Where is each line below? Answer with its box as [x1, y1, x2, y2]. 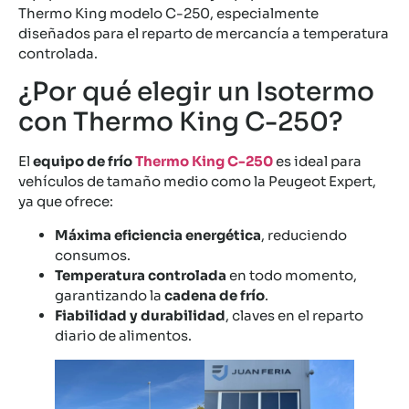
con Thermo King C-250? [18, 106, 343, 139]
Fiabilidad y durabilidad [55, 306, 225, 324]
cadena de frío [164, 286, 265, 304]
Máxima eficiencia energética [55, 225, 261, 244]
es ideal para [273, 152, 362, 171]
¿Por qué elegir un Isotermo [18, 76, 374, 109]
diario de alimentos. [55, 326, 192, 344]
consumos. [55, 246, 131, 264]
